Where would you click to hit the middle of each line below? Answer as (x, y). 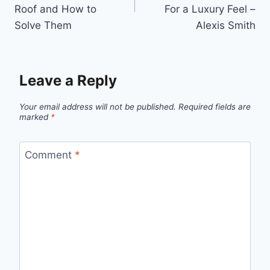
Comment (49, 155)
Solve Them (43, 26)
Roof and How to (55, 9)
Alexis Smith (226, 26)
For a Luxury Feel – (210, 9)
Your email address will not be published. (98, 106)
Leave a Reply (68, 80)
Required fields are (215, 106)
